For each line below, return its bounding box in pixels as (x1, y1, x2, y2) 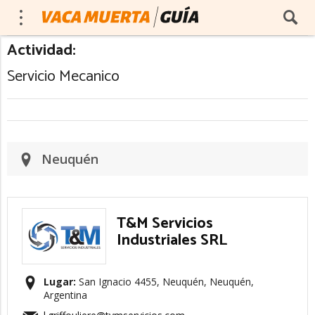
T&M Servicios (117, 211, 213, 236)
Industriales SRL (117, 228, 227, 253)
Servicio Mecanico (7, 64, 120, 89)
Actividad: (7, 38, 76, 63)
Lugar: (44, 275, 76, 288)
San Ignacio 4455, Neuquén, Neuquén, (76, 275, 254, 288)
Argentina (44, 288, 87, 302)
